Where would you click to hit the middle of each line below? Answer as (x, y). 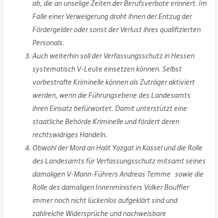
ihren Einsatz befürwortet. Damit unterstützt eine (110, 108)
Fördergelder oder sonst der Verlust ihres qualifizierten (117, 29)
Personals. (48, 43)
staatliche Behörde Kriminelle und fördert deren (106, 121)
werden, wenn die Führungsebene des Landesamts (111, 95)
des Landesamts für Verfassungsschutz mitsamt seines (119, 161)
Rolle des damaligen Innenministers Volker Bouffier (111, 187)
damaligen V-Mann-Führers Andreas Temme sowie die (118, 174)
